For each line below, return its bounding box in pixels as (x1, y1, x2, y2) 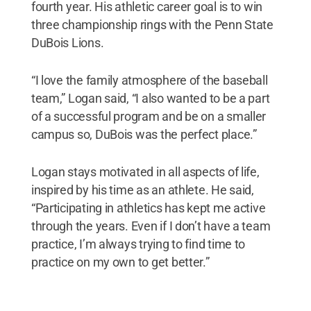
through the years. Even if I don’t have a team (31, 218, 271, 233)
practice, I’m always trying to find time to (31, 236, 246, 251)
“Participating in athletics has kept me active (31, 200, 266, 215)
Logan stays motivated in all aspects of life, (31, 164, 260, 179)
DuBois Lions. (31, 35, 104, 50)
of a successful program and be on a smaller (31, 108, 267, 124)
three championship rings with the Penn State (31, 17, 274, 32)
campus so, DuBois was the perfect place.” (31, 126, 257, 142)
